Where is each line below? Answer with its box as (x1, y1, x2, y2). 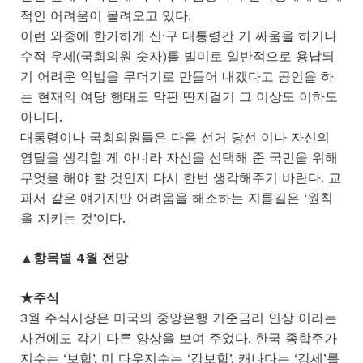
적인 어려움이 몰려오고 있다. (20, 7, 191, 23)
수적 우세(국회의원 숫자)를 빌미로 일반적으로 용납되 (20, 48, 335, 64)
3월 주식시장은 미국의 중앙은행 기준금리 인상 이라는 (20, 310, 337, 326)
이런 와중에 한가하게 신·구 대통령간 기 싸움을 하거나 (20, 28, 337, 44)
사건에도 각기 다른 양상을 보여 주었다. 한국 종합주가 (20, 330, 337, 346)
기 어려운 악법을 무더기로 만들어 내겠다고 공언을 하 (20, 68, 334, 84)
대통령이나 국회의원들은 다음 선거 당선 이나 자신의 (20, 129, 330, 145)
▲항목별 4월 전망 (20, 250, 128, 266)
